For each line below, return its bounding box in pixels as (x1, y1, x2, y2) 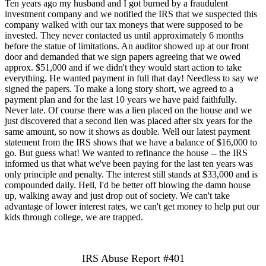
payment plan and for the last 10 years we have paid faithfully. (5, 94, 237, 104)
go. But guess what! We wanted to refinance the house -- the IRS (5, 147, 248, 158)
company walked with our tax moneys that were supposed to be (5, 19, 243, 30)
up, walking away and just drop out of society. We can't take (5, 190, 230, 201)
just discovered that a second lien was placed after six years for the (5, 115, 252, 126)
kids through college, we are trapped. (5, 211, 143, 222)
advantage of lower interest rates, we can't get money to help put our (5, 201, 259, 211)
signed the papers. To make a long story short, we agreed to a (5, 83, 233, 94)
